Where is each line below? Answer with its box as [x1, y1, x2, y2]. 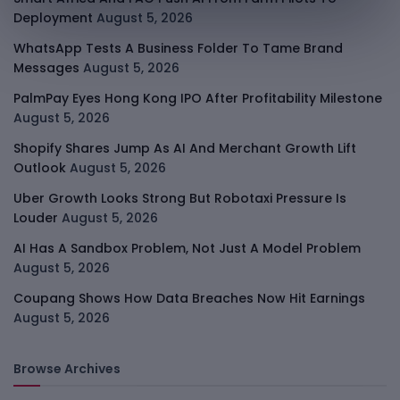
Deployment [13, 8, 93, 27]
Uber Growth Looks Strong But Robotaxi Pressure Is [13, 188, 346, 207]
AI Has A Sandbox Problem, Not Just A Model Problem [13, 238, 361, 257]
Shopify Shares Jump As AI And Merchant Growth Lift [13, 138, 356, 157]
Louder [13, 208, 58, 227]
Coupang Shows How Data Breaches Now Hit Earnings [13, 288, 365, 307]
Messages [13, 58, 79, 77]
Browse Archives [13, 359, 121, 378]
